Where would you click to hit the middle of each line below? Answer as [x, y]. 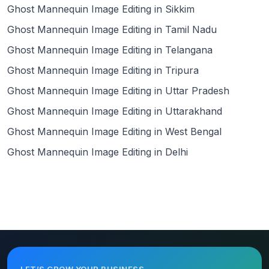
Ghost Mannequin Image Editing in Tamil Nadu [112, 30]
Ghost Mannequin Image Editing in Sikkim [101, 9]
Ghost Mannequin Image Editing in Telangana [110, 50]
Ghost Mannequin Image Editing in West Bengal [114, 132]
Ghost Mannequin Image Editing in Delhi [98, 152]
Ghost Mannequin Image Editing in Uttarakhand [115, 111]
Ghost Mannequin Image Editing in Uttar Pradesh [118, 91]
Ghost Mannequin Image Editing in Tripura [103, 71]
